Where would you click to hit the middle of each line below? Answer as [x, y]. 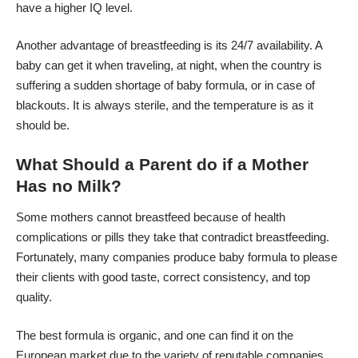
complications [52, 237]
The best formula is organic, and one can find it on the [155, 335]
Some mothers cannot [76, 217]
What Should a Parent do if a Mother [162, 164]
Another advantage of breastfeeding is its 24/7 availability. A [169, 46]
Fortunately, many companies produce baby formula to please [177, 257]
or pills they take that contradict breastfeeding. [209, 237]
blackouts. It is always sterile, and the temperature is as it [165, 105]
